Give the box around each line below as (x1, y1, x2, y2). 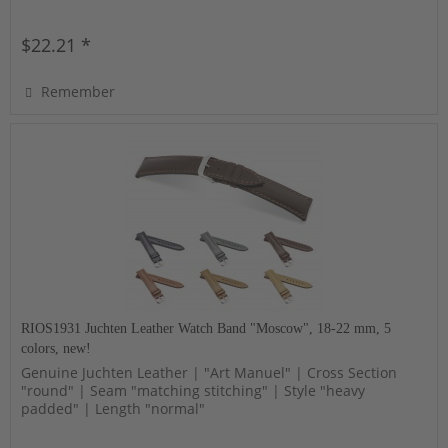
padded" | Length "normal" (21, 399, 206, 419)
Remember (41, 81, 116, 101)
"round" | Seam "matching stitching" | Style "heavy (21, 381, 366, 401)
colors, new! (21, 341, 92, 357)
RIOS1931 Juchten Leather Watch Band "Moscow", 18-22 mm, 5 (21, 321, 392, 337)
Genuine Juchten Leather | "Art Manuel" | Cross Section (21, 363, 398, 383)
